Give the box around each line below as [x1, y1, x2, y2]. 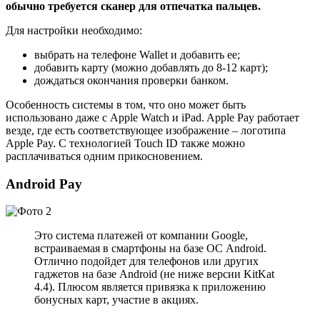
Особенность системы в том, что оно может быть [6, 98, 246, 111]
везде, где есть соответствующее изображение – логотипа [6, 124, 286, 136]
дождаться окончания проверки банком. [34, 74, 229, 86]
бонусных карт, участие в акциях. [34, 294, 199, 306]
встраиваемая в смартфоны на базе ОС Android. [34, 242, 266, 255]
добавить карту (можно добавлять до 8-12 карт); [34, 61, 268, 74]
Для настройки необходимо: [6, 24, 142, 36]
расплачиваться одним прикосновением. [6, 149, 203, 162]
